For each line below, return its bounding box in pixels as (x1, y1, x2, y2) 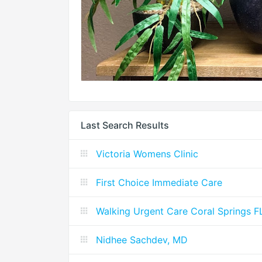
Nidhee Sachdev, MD (96, 234, 188, 246)
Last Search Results (81, 119, 169, 132)
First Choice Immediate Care (96, 177, 222, 189)
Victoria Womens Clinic (96, 148, 198, 160)
